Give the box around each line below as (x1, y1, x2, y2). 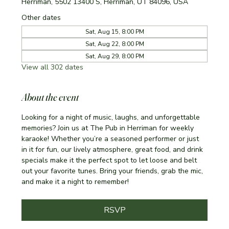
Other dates (21, 12, 61, 22)
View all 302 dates (21, 62, 84, 72)
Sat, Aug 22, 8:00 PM (85, 39, 144, 48)
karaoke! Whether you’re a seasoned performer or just (21, 133, 201, 144)
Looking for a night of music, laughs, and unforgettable (21, 112, 202, 122)
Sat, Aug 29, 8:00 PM (85, 52, 144, 60)
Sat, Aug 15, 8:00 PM (85, 27, 144, 36)
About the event (21, 90, 79, 103)
